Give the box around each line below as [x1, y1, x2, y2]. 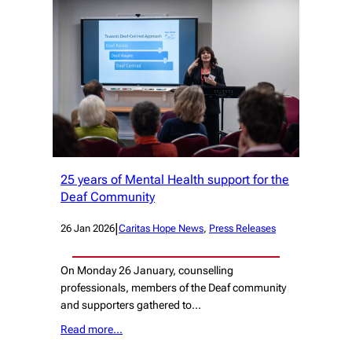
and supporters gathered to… [60, 298, 201, 311]
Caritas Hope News [119, 222, 203, 235]
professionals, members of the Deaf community [60, 280, 286, 294]
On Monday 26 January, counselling [60, 263, 233, 277]
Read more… [60, 323, 123, 336]
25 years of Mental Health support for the [60, 171, 289, 187]
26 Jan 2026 [60, 222, 115, 235]
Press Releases [209, 222, 276, 235]
